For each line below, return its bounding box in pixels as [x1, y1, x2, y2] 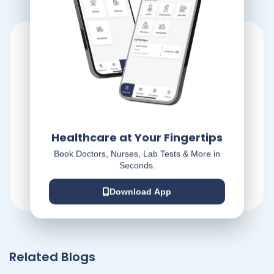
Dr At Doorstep [91, 141, 183, 159]
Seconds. [119, 160, 155, 171]
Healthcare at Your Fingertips [51, 130, 223, 146]
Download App [109, 187, 171, 197]
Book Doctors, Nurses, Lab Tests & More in [54, 149, 220, 159]
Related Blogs [9, 248, 95, 266]
